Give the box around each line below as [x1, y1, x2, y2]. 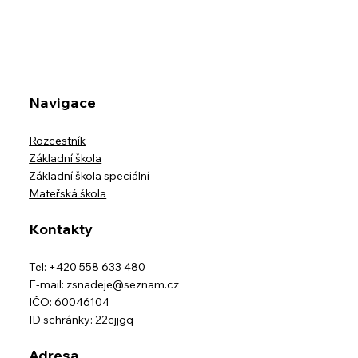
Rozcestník [29, 133, 86, 149]
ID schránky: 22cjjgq [29, 312, 134, 328]
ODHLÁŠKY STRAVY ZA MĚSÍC [62, 58, 281, 78]
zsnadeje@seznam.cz [66, 277, 180, 292]
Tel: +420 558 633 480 [29, 260, 146, 275]
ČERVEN [62, 77, 123, 96]
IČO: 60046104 [29, 295, 110, 310]
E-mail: [29, 277, 67, 292]
